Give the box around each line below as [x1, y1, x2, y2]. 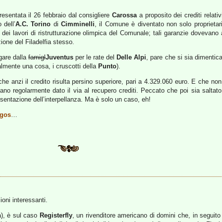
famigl [28, 54, 46, 61]
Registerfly [39, 212, 72, 219]
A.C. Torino [15, 20, 54, 28]
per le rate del [73, 54, 117, 61]
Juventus [46, 54, 74, 61]
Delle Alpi [116, 54, 147, 61]
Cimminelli [61, 20, 95, 28]
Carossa [112, 11, 137, 19]
